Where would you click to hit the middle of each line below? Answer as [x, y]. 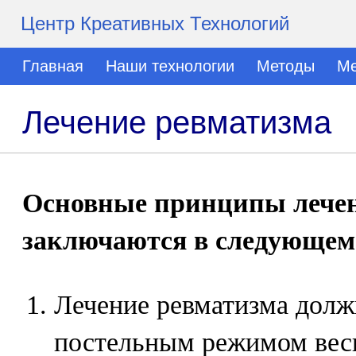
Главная [53, 66]
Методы [286, 66]
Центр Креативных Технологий [155, 23]
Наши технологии [170, 66]
